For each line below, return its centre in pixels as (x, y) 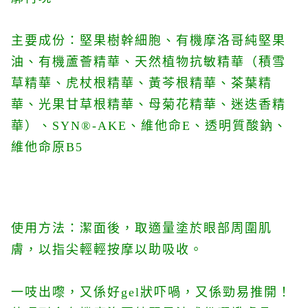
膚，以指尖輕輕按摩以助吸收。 (107, 250)
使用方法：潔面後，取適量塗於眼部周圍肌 (142, 228)
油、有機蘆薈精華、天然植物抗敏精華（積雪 (148, 62)
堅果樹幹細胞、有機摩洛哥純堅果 (183, 41)
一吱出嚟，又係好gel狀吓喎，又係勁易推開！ (151, 292)
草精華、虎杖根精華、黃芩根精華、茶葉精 (142, 83)
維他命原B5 (47, 147)
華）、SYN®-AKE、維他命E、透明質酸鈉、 (149, 126)
